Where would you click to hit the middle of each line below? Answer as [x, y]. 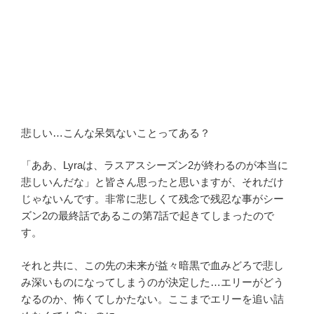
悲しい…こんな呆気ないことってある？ [116, 132]
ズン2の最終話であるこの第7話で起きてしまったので [148, 216]
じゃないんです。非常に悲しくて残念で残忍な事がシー [152, 199]
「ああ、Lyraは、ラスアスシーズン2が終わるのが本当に [155, 165]
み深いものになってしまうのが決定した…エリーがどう [152, 282]
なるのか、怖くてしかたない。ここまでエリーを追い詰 [152, 299]
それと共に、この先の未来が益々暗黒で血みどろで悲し [152, 265]
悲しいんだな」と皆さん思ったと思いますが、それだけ [152, 182]
